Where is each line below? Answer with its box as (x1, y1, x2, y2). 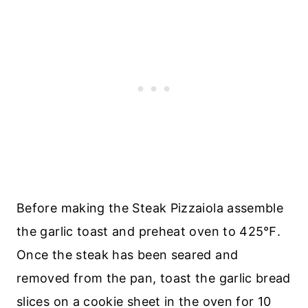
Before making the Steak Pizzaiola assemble (16, 200, 284, 215)
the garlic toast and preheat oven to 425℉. (16, 223, 281, 239)
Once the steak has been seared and (16, 247, 239, 262)
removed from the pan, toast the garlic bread (16, 270, 291, 285)
